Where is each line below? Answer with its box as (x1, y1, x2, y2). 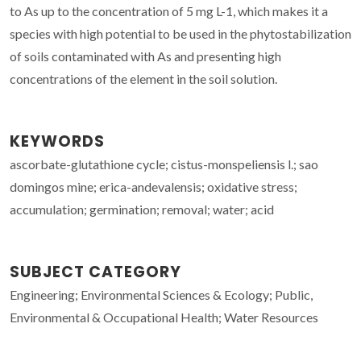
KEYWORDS (10, 130, 105, 152)
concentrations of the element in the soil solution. (10, 70, 277, 86)
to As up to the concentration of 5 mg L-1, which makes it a (10, 2, 328, 19)
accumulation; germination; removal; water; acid (10, 201, 274, 217)
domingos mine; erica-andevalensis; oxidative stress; (10, 178, 297, 194)
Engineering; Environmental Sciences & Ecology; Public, (10, 286, 313, 302)
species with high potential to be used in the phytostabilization (10, 25, 351, 41)
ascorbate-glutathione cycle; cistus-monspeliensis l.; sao (10, 156, 318, 172)
